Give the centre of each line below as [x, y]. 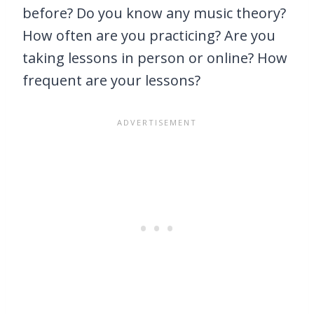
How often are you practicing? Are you [149, 35]
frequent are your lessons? [111, 80]
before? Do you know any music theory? [154, 13]
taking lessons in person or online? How [155, 57]
